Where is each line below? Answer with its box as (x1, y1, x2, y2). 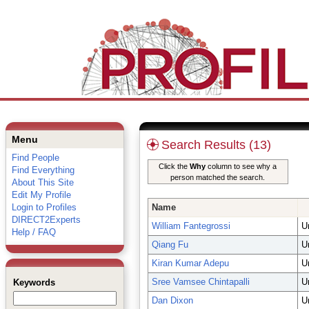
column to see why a (206, 162, 277, 170)
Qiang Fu (151, 239, 188, 250)
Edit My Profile (11, 190, 71, 200)
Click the (159, 162, 190, 170)
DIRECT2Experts (11, 215, 81, 225)
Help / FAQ (11, 227, 56, 237)
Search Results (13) (161, 138, 271, 152)
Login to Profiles (11, 202, 77, 212)
